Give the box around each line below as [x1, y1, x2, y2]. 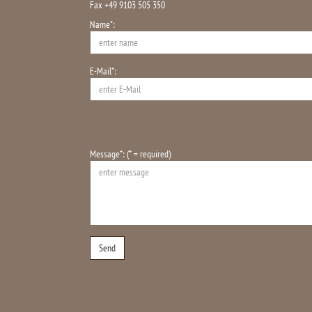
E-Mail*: [90, 65, 116, 77]
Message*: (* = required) [90, 148, 171, 160]
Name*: [90, 18, 115, 31]
